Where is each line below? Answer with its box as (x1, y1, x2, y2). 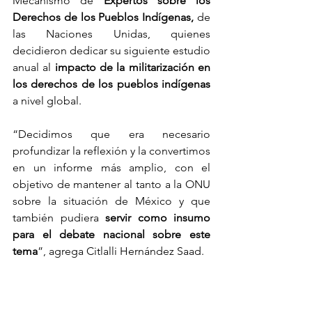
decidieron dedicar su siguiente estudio (13, 44, 210, 58)
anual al (13, 61, 55, 75)
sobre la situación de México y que (13, 194, 210, 208)
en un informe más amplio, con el (13, 161, 210, 175)
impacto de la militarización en (54, 61, 211, 75)
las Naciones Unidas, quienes (13, 27, 210, 41)
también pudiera (13, 211, 99, 225)
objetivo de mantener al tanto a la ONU (13, 178, 210, 192)
